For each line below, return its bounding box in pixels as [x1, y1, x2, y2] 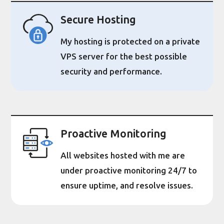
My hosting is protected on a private [60, 36, 200, 47]
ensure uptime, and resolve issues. [60, 180, 193, 191]
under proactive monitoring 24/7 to [60, 165, 197, 176]
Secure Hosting [60, 13, 136, 27]
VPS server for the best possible [60, 51, 187, 62]
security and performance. [60, 66, 162, 77]
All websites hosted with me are [60, 150, 185, 161]
